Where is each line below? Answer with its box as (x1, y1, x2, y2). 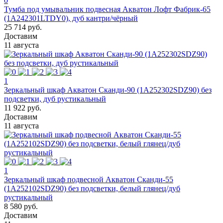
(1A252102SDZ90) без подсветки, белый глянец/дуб (4, 184, 180, 193)
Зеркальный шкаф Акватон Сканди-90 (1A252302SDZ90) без (4, 85, 212, 94)
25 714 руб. (4, 22, 42, 31)
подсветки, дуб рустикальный (4, 94, 106, 103)
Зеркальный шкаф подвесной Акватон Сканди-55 (4, 175, 173, 184)
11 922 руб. (4, 103, 41, 112)
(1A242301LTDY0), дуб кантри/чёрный (4, 13, 138, 22)
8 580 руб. (4, 202, 38, 211)
